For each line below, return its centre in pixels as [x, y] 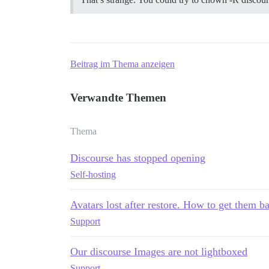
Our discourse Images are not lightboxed [159, 251]
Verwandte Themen [118, 97]
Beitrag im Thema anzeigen [122, 64]
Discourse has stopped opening [138, 158]
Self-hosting [93, 174]
